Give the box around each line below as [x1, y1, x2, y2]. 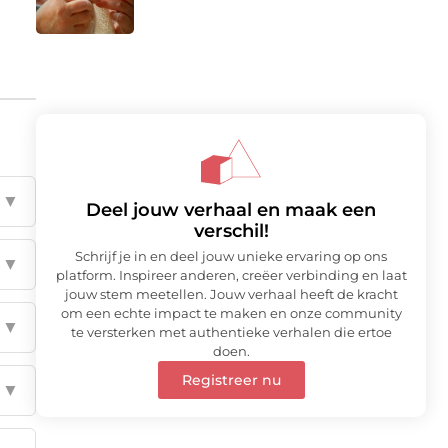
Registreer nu [181, 371, 281, 390]
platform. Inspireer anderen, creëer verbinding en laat [55, 267, 407, 284]
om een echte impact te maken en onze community [60, 305, 402, 322]
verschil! [193, 220, 269, 243]
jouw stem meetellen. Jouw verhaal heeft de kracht [64, 286, 398, 303]
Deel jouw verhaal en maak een [86, 199, 376, 222]
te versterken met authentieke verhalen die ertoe [70, 324, 392, 341]
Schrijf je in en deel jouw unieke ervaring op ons [75, 248, 387, 265]
